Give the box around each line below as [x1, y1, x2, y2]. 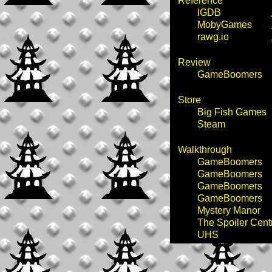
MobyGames [197, 19, 252, 30]
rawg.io [197, 32, 229, 42]
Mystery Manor [197, 205, 260, 216]
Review [177, 57, 211, 67]
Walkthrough [177, 144, 232, 155]
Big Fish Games [197, 107, 267, 117]
